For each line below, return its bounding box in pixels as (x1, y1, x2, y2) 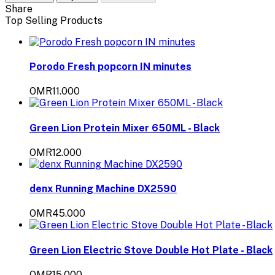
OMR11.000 (29, 85, 80, 98)
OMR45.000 (29, 207, 85, 220)
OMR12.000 (29, 146, 82, 158)
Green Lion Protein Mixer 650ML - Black (29, 122, 220, 134)
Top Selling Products (5, 14, 103, 26)
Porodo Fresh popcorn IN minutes (29, 61, 192, 73)
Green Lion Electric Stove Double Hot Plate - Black (29, 244, 273, 256)
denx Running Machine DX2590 (29, 183, 177, 195)
